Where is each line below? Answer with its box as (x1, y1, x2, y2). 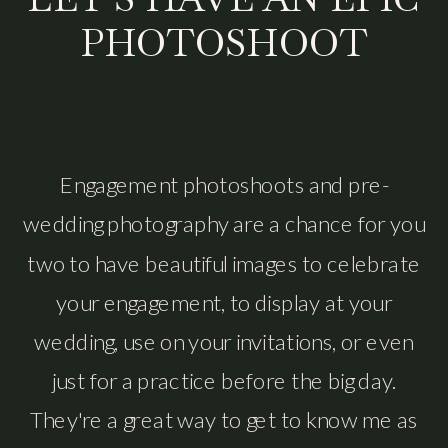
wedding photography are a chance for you (23, 209, 425, 237)
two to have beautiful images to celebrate (27, 249, 421, 276)
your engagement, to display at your (56, 288, 392, 315)
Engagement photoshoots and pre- (59, 170, 389, 198)
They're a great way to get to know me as (30, 405, 418, 433)
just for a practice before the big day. (51, 366, 397, 394)
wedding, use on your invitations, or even (34, 327, 414, 355)
